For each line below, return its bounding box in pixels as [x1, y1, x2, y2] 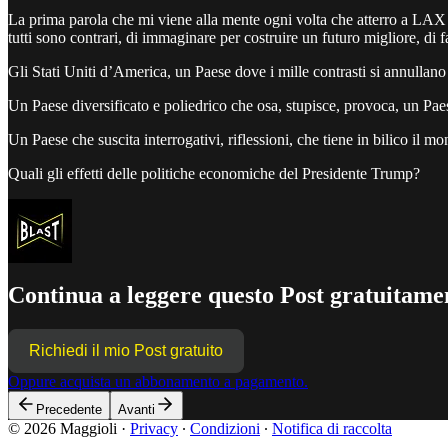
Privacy [130, 420, 178, 438]
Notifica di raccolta [272, 420, 392, 438]
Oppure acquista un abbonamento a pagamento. [8, 373, 308, 391]
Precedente [36, 402, 102, 418]
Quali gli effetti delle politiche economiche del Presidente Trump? [8, 164, 420, 182]
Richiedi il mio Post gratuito [29, 342, 223, 360]
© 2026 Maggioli [8, 420, 117, 438]
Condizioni [190, 420, 260, 438]
